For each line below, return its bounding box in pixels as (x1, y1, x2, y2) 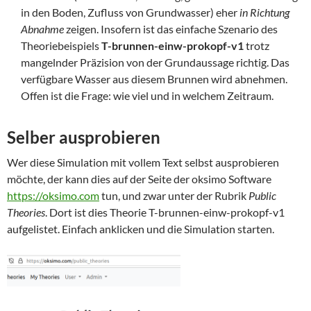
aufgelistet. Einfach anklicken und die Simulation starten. (7, 221, 274, 235)
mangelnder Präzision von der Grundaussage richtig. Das (21, 55, 289, 69)
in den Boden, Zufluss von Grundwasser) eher (21, 5, 239, 19)
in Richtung (239, 5, 289, 19)
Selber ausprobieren (7, 126, 160, 147)
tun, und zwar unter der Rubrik (99, 188, 249, 202)
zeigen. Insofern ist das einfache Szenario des (66, 22, 278, 35)
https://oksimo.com (7, 188, 99, 202)
